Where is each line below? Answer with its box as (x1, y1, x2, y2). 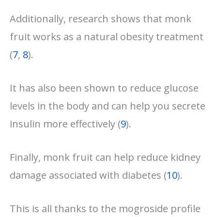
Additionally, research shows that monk (10, 12, 191, 25)
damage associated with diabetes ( (10, 168, 167, 182)
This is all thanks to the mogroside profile (10, 201, 201, 215)
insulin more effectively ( (10, 117, 121, 130)
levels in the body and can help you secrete (10, 99, 205, 112)
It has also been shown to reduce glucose (10, 81, 199, 94)
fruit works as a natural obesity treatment (10, 30, 203, 43)
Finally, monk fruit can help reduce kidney (10, 150, 201, 164)
